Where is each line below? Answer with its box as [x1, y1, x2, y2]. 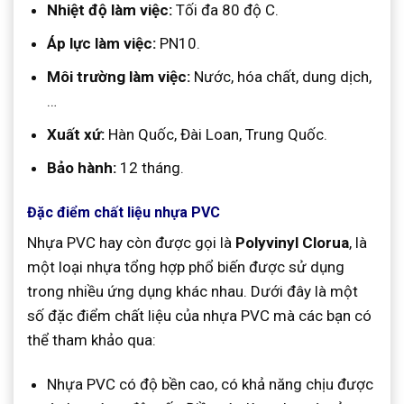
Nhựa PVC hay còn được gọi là [27, 233, 235, 252]
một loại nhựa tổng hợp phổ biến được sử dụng [27, 257, 344, 276]
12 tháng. [116, 159, 185, 178]
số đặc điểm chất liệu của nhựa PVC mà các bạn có [27, 306, 372, 325]
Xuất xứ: [47, 125, 106, 144]
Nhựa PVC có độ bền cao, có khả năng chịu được [47, 374, 374, 393]
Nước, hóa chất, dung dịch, [190, 68, 372, 87]
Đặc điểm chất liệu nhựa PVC [27, 203, 220, 221]
